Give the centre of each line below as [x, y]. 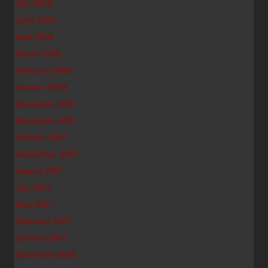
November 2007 [46, 121]
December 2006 [46, 255]
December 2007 [46, 104]
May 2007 [34, 205]
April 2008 [35, 37]
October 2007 [42, 138]
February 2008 [44, 71]
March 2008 [38, 54]
